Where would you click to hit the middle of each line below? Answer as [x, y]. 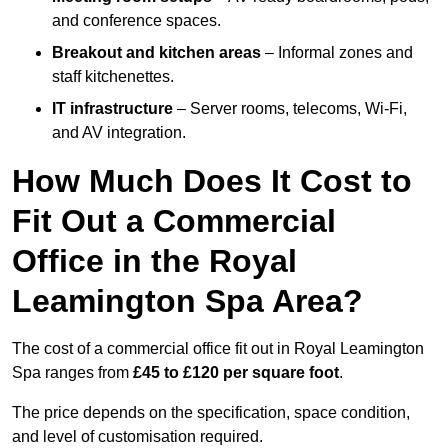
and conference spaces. [136, 21]
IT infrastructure [112, 109]
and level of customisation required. [137, 437]
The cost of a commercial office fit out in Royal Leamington [218, 349]
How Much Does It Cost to [212, 181]
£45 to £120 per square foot [236, 373]
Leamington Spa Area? [187, 301]
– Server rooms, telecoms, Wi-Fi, [290, 109]
